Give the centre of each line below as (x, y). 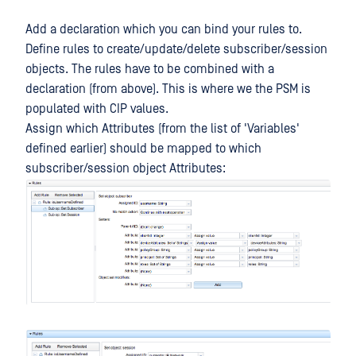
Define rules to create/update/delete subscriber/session (176, 49)
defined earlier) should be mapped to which (143, 148)
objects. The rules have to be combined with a (150, 69)
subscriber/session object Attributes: (126, 168)
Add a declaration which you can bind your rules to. (164, 29)
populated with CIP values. (97, 108)
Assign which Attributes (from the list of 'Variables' (163, 128)
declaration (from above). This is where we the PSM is (168, 89)
